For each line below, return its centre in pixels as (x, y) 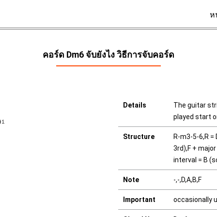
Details (135, 105)
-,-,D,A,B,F (187, 180)
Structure (139, 137)
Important (139, 200)
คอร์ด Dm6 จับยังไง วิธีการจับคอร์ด (108, 54)
